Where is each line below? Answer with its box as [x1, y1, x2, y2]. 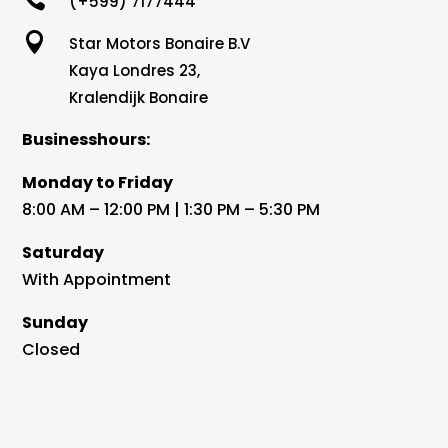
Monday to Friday [21, 171, 173, 195]
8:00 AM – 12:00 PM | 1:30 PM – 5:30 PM [21, 198, 320, 222]
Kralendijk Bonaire [69, 87, 209, 109]
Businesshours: [21, 128, 150, 152]
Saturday [21, 241, 104, 265]
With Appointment [21, 268, 171, 292]
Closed [21, 338, 80, 362]
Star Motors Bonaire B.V [69, 33, 251, 55]
